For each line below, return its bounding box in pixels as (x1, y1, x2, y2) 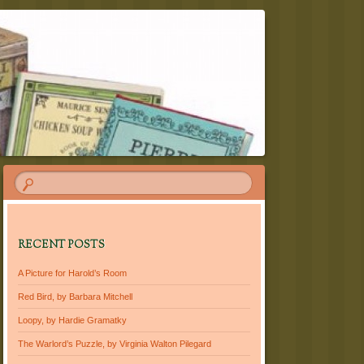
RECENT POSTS (18, 238, 106, 253)
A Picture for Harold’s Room (18, 267, 128, 278)
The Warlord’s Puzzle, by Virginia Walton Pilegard (18, 338, 212, 349)
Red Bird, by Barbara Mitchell (18, 291, 133, 301)
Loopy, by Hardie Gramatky (18, 314, 128, 325)
